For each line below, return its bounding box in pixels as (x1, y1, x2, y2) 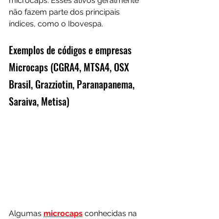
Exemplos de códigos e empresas (9, 42, 134, 57)
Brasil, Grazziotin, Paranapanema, (9, 76, 137, 91)
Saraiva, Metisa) (9, 93, 69, 109)
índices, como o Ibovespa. (9, 19, 103, 28)
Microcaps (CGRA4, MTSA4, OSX (9, 59, 131, 74)
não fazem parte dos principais (9, 7, 122, 17)
